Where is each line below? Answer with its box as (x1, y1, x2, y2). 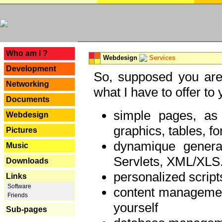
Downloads (6, 157, 49, 165)
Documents (6, 95, 50, 104)
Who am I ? (6, 49, 48, 57)
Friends (6, 192, 28, 199)
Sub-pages (6, 205, 47, 214)
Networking (6, 80, 49, 88)
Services (149, 54, 175, 61)
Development (6, 64, 56, 73)
